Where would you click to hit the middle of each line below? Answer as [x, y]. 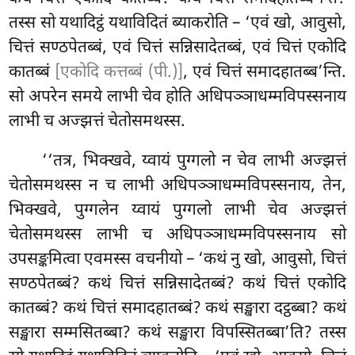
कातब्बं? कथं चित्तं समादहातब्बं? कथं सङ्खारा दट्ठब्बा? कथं [177, 309]
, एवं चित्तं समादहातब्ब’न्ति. [264, 73]
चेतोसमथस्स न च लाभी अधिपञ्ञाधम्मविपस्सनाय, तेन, [177, 186]
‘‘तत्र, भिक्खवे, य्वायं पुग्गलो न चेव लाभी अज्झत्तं [194, 161]
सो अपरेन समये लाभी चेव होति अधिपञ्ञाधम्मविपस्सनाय [177, 98]
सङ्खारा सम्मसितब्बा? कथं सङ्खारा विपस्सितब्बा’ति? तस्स [177, 333]
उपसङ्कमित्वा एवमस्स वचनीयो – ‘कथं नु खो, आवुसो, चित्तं [177, 260]
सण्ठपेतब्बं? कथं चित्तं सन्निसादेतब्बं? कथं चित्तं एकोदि [177, 284]
